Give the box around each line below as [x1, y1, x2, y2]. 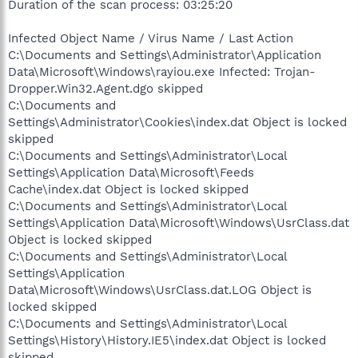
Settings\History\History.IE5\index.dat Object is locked [8, 332, 326, 348]
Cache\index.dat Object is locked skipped [8, 181, 249, 197]
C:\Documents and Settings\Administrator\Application [8, 47, 321, 62]
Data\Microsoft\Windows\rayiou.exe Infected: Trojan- [8, 64, 316, 79]
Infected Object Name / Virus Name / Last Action [8, 30, 293, 46]
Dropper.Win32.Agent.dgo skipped [8, 81, 203, 96]
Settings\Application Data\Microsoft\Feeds [8, 165, 254, 180]
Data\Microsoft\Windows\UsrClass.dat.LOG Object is [8, 282, 312, 297]
